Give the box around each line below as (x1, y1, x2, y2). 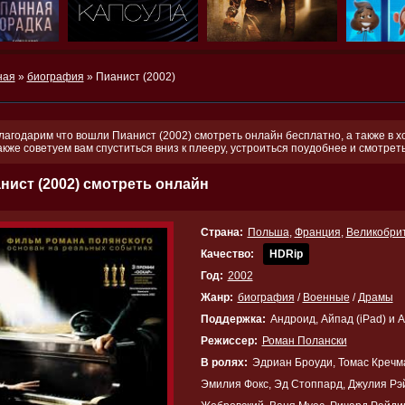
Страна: (200, 226, 243, 239)
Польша (247, 226, 289, 239)
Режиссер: (200, 334, 258, 347)
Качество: (200, 248, 254, 260)
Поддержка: (200, 313, 266, 325)
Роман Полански (261, 334, 347, 347)
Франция (294, 226, 341, 239)
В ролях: (200, 356, 248, 369)
